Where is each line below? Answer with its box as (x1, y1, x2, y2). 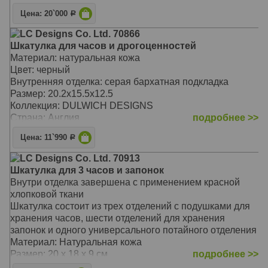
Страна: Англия (10, 112, 80, 123)
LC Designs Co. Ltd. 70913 (20, 153, 140, 163)
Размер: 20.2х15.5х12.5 (10, 88, 113, 99)
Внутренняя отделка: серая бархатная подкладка (10, 76, 229, 87)
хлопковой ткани (10, 188, 84, 199)
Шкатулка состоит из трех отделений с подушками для (10, 200, 250, 211)
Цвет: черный (10, 64, 70, 75)
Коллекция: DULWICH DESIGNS (10, 100, 153, 111)
